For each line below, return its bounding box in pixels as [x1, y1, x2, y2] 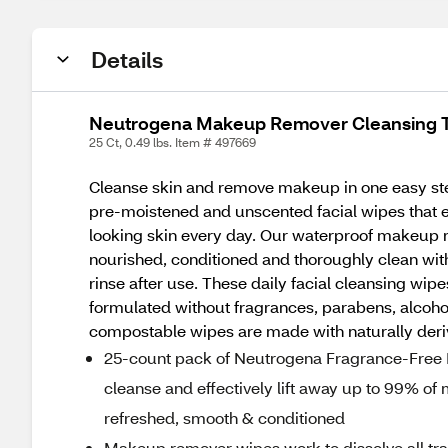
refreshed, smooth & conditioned [104, 407, 345, 428]
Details [91, 45, 163, 74]
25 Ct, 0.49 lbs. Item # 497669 [89, 135, 256, 150]
